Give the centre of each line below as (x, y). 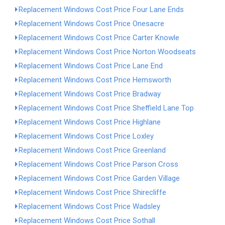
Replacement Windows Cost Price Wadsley (89, 206)
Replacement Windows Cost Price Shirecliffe (92, 192)
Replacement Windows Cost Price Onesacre (91, 24)
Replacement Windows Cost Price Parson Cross (98, 164)
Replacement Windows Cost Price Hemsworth (95, 80)
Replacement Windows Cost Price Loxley (86, 136)
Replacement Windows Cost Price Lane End (91, 66)
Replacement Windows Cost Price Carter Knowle (99, 38)
